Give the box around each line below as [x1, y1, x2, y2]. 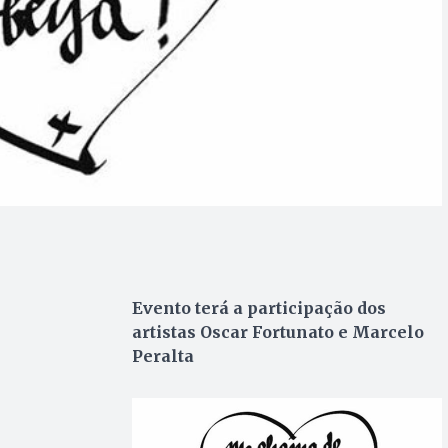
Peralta [131, 346, 198, 367]
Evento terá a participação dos [131, 298, 386, 319]
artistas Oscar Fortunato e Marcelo [131, 322, 424, 343]
